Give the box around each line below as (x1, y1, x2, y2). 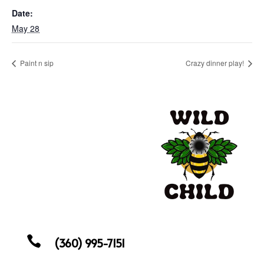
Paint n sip (18, 57, 54, 68)
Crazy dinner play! (186, 57, 246, 68)
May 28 (12, 22, 39, 34)
